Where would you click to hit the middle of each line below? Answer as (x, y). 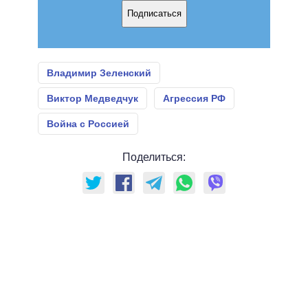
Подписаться (154, 14)
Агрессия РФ (194, 98)
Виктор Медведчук (92, 98)
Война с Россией (88, 123)
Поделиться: (154, 157)
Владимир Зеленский (99, 73)
